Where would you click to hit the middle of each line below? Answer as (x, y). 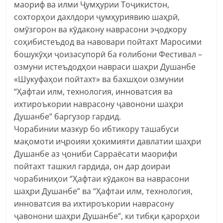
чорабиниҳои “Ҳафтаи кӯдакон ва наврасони (102, 178)
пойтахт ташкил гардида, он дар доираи (92, 166)
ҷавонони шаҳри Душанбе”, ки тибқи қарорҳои (107, 216)
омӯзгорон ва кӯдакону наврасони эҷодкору (101, 29)
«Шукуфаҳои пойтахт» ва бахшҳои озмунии (99, 79)
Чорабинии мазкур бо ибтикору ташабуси (97, 129)
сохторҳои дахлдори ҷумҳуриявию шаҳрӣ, (97, 17)
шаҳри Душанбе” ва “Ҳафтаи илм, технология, (104, 191)
